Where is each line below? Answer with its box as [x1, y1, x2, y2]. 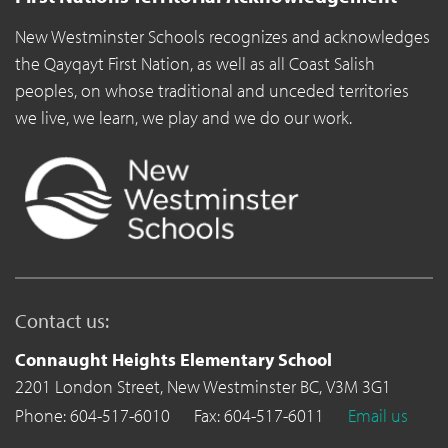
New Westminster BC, [167, 375, 326, 399]
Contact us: [15, 308, 109, 334]
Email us [348, 403, 408, 427]
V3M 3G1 [326, 375, 391, 399]
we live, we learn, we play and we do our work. [15, 106, 352, 130]
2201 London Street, [15, 375, 167, 399]
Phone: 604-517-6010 [15, 403, 174, 427]
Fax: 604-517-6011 [194, 403, 328, 427]
